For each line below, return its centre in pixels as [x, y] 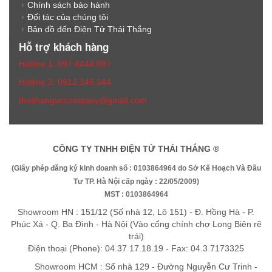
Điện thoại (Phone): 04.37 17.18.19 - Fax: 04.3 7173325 [136, 248]
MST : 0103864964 [136, 194]
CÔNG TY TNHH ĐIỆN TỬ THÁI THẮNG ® [136, 149]
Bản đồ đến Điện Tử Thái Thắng [90, 29]
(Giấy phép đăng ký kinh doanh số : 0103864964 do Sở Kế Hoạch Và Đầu [136, 168]
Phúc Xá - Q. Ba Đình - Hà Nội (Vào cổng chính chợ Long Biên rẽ [136, 224]
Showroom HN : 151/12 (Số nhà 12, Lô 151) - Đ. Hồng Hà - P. [136, 212]
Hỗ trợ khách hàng [64, 47]
